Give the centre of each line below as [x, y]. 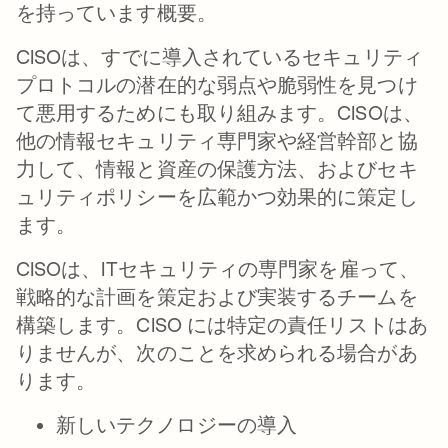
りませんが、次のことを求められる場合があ [217, 352]
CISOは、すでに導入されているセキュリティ [219, 56]
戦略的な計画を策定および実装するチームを [217, 296]
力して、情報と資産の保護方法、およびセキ [217, 168]
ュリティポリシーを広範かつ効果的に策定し [217, 196]
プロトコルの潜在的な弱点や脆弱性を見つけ [217, 84]
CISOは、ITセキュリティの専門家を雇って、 [217, 268]
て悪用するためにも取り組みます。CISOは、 [219, 112]
